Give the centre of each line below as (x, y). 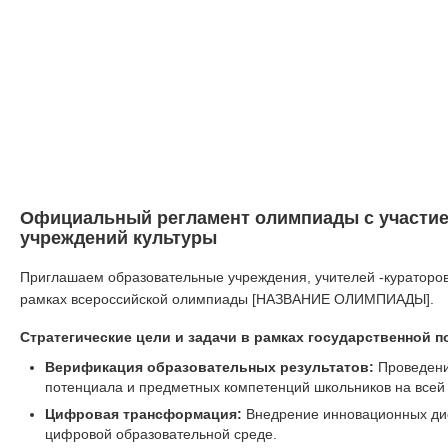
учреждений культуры (118, 238)
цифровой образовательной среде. (160, 434)
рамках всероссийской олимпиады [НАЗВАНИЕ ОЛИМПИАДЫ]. (227, 298)
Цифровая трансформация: (143, 414)
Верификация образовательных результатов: (209, 367)
